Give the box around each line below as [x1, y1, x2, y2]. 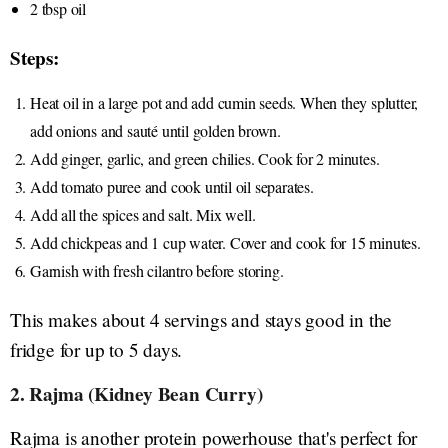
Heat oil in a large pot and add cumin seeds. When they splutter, [30, 91, 419, 113]
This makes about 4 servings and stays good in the [10, 306, 393, 332]
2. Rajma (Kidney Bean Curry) [10, 379, 263, 408]
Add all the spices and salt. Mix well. [30, 203, 256, 225]
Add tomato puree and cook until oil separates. [30, 175, 314, 197]
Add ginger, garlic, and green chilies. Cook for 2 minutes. [30, 147, 380, 169]
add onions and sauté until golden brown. [30, 119, 282, 141]
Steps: [10, 43, 59, 72]
